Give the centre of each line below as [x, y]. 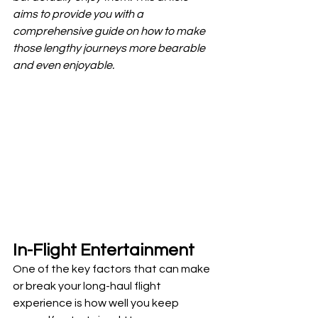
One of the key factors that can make [113, 269]
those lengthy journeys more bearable [110, 48]
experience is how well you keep [97, 303]
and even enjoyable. [64, 65]
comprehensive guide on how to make [110, 31]
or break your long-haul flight [88, 286]
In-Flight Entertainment [104, 250]
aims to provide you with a [79, 14]
